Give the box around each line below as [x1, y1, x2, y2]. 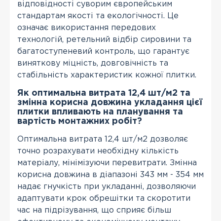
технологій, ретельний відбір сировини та [17, 36, 191, 43]
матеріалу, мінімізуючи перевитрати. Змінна [17, 159, 197, 167]
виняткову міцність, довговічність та [17, 60, 168, 67]
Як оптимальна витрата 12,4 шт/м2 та [17, 89, 190, 97]
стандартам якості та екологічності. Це [17, 12, 179, 20]
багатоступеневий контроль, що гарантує [17, 48, 189, 55]
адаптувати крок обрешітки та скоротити [17, 195, 190, 202]
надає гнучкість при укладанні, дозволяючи [17, 183, 196, 190]
